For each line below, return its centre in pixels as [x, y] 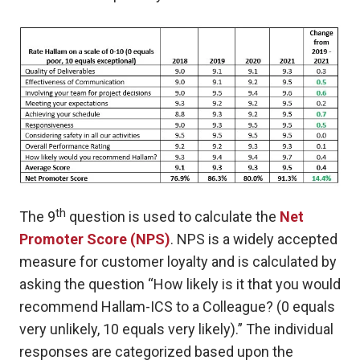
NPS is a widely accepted [256, 239]
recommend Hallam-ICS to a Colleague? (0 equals [177, 307]
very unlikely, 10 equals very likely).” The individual [176, 329]
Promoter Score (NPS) [95, 239]
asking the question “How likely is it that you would [180, 284]
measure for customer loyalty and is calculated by [178, 262]
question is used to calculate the [173, 217]
